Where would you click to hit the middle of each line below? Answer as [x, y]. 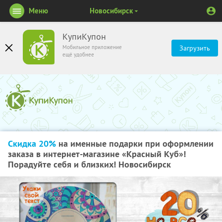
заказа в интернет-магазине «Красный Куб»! [97, 154]
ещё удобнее [78, 55]
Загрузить [195, 48]
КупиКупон [84, 37]
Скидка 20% [32, 143]
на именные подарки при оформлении [135, 143]
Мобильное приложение [92, 47]
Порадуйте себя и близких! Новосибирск [89, 164]
